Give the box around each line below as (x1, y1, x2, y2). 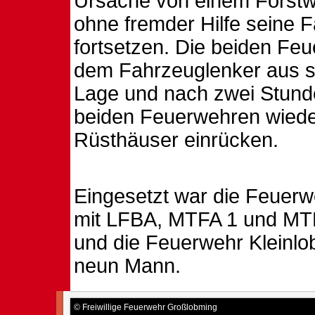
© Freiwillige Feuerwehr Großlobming (74, 302, 217, 312)
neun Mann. (74, 255, 181, 277)
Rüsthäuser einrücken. (74, 129, 278, 151)
